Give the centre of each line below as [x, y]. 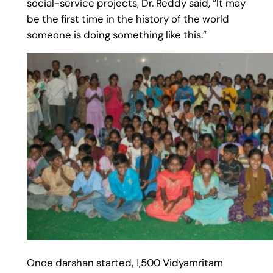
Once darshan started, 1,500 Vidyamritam [125, 262]
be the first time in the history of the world [128, 19]
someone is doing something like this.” [116, 35]
